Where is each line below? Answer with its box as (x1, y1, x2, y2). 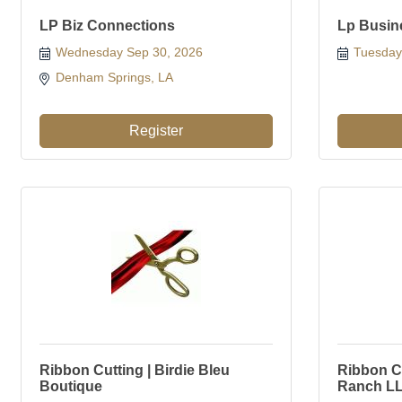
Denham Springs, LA (55, 70, 176, 84)
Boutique (39, 379, 102, 394)
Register (129, 123, 183, 138)
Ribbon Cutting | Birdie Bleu (39, 363, 230, 378)
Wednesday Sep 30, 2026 (55, 45, 203, 59)
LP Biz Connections (39, 18, 175, 33)
